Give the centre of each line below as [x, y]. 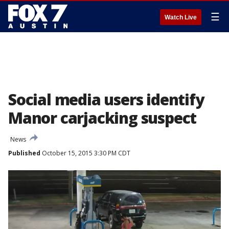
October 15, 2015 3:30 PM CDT [85, 153]
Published [24, 153]
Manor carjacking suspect [102, 118]
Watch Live [181, 17]
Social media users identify [106, 99]
